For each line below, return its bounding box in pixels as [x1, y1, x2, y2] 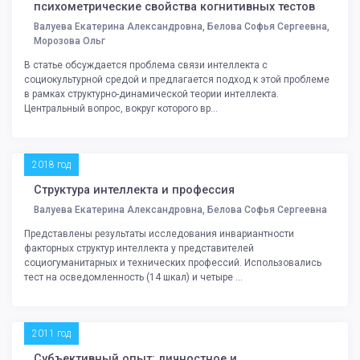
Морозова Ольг [34, 35, 105, 47]
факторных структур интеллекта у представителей [24, 242, 254, 254]
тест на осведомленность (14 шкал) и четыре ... [24, 271, 243, 283]
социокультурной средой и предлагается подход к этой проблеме [24, 73, 329, 85]
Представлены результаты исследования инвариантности [24, 227, 294, 239]
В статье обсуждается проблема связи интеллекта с [24, 59, 268, 71]
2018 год [32, 158, 71, 170]
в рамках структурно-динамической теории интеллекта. [24, 88, 279, 100]
